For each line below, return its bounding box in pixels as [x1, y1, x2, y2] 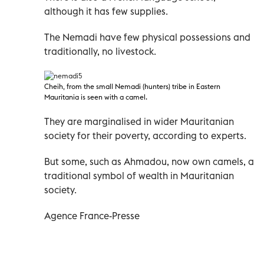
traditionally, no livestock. [44, 45, 156, 57]
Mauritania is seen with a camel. [44, 92, 147, 101]
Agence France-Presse [44, 209, 140, 222]
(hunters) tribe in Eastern [143, 81, 220, 91]
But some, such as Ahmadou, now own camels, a [44, 155, 254, 167]
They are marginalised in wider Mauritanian [44, 115, 234, 127]
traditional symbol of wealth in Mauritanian [44, 169, 234, 181]
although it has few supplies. [44, 5, 168, 17]
